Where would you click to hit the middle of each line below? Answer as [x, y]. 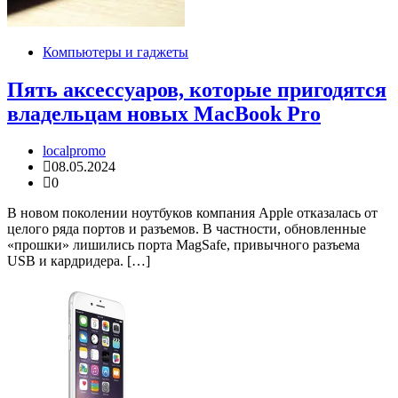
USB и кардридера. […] [79, 261]
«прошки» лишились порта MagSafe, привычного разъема [183, 245]
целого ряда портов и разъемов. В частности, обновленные [187, 229]
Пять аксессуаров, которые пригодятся [197, 89]
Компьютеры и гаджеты [115, 52]
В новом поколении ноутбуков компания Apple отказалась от [192, 213]
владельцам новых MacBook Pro [164, 113]
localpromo [74, 151]
